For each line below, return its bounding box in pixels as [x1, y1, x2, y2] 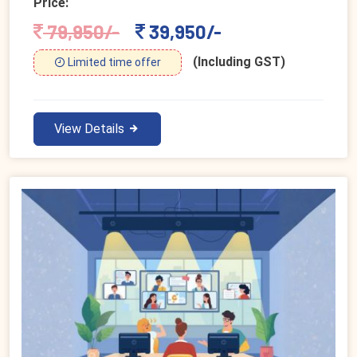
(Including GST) [193, 54, 285, 70]
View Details [54, 121, 127, 137]
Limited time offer [65, 56, 161, 69]
